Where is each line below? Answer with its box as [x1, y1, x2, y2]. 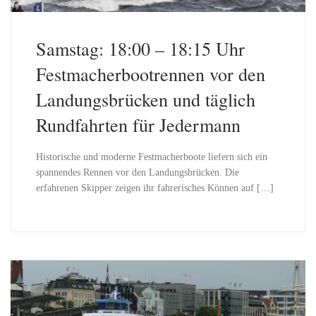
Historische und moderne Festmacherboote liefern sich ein [35, 152, 267, 163]
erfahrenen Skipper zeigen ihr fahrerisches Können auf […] [35, 183, 274, 194]
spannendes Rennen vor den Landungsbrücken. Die [35, 167, 239, 178]
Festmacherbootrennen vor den [35, 61, 265, 87]
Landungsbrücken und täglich [35, 87, 255, 112]
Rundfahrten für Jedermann [35, 112, 241, 138]
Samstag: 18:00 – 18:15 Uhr [35, 36, 245, 61]
